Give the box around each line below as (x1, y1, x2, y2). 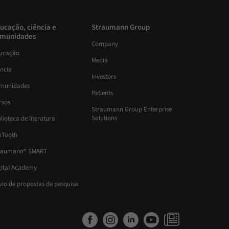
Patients (91, 88, 113, 98)
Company (91, 39, 118, 49)
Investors (91, 72, 116, 82)
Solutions (91, 113, 117, 123)
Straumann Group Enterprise (91, 105, 172, 114)
